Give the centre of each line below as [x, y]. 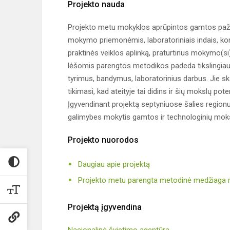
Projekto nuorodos [103, 140]
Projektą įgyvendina [105, 207]
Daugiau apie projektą [114, 165]
